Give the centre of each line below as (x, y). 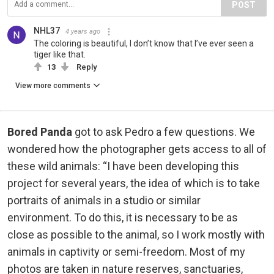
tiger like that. (60, 55)
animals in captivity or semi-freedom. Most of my (126, 252)
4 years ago (83, 32)
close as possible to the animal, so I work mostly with (136, 235)
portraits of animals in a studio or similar (104, 201)
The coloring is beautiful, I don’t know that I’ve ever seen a (144, 44)
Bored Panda (40, 132)
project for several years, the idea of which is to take (134, 183)
